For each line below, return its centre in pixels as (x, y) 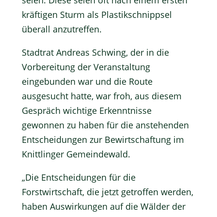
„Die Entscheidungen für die (78, 177)
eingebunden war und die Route (87, 81)
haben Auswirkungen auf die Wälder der (103, 206)
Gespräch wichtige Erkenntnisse (86, 110)
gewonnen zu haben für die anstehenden (105, 125)
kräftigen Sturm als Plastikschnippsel (97, 15)
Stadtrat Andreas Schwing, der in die (95, 52)
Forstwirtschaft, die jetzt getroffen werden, (107, 192)
